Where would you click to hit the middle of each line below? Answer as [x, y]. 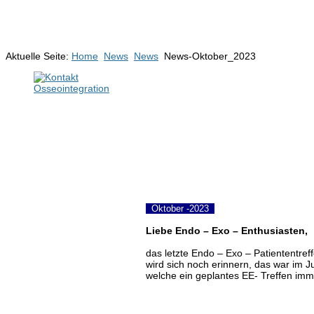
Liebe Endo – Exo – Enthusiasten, [227, 230]
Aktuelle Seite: [39, 56]
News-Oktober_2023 [210, 56]
